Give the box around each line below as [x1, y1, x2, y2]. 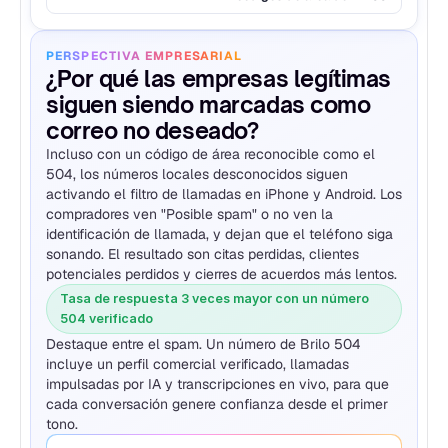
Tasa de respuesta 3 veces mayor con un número [60, 290, 369, 306]
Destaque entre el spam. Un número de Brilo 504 [46, 334, 361, 353]
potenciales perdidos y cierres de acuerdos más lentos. [46, 264, 397, 283]
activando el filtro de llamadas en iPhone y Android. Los [46, 184, 402, 203]
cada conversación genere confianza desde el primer [46, 394, 388, 413]
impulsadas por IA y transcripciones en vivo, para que [46, 374, 389, 393]
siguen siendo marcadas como [46, 90, 371, 118]
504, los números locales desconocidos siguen [46, 164, 348, 183]
